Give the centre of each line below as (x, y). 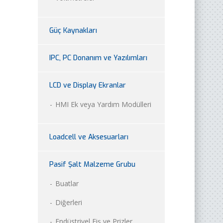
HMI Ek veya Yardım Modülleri (103, 104)
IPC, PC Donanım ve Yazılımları (98, 58)
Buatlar (67, 183)
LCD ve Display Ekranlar (88, 85)
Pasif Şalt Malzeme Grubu (92, 164)
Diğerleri (69, 202)
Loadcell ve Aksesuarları (89, 137)
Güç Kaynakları (73, 30)
